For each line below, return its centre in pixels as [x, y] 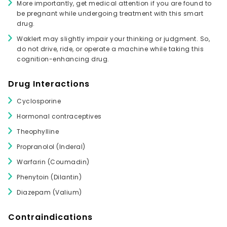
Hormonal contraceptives [59, 117]
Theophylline [38, 132]
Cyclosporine [39, 101]
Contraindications [50, 217]
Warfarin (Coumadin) [53, 162]
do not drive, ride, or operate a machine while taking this [110, 49]
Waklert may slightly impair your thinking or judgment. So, [113, 39]
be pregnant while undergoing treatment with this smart [110, 14]
